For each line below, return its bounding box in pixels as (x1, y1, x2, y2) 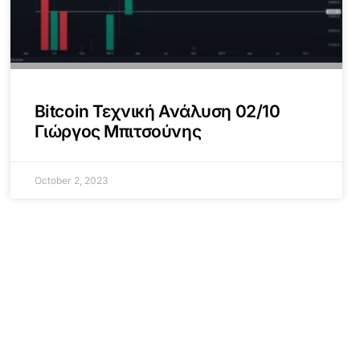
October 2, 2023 (34, 174, 108, 187)
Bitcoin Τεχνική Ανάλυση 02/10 (34, 101, 280, 122)
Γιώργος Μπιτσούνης (34, 121, 202, 142)
